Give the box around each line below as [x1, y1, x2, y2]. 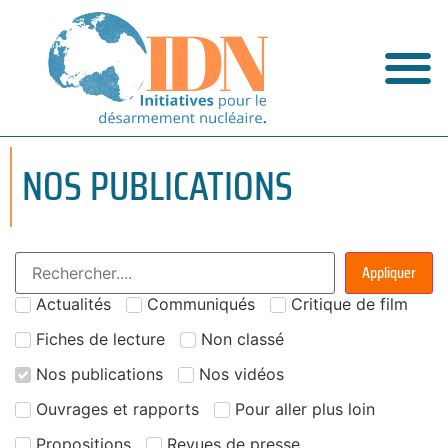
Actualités [36, 293, 111, 314]
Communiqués [147, 293, 255, 314]
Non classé [201, 328, 284, 349]
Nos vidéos [199, 363, 284, 384]
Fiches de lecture [36, 328, 165, 349]
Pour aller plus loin [235, 398, 375, 419]
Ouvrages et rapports [36, 398, 199, 419]
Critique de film [291, 293, 408, 314]
